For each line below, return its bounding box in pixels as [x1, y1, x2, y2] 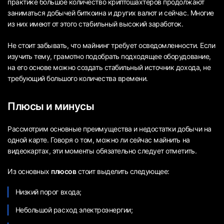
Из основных [7, 167, 51, 176]
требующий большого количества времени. [7, 73, 148, 82]
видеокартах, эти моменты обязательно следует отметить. [7, 146, 197, 155]
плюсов [51, 167, 76, 176]
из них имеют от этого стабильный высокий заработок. [7, 19, 183, 28]
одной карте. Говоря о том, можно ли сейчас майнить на [7, 135, 190, 144]
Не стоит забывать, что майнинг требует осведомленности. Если [7, 40, 215, 49]
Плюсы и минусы [7, 100, 94, 113]
